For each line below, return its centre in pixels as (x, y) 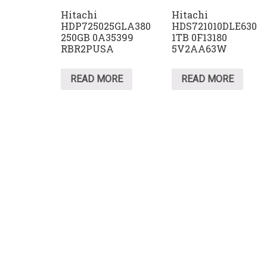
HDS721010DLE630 (215, 26)
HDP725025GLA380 (106, 26)
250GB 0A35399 (97, 38)
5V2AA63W (200, 49)
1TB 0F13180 (200, 38)
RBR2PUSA (87, 49)
